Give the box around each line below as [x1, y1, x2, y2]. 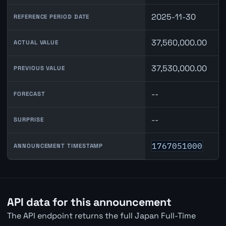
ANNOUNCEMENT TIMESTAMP [14, 142, 103, 149]
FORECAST [14, 90, 45, 97]
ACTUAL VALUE [14, 38, 59, 46]
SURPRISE [14, 116, 44, 123]
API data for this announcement [7, 195, 172, 209]
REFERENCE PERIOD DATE [14, 13, 90, 20]
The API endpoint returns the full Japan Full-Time [7, 210, 196, 221]
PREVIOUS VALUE [14, 64, 65, 72]
